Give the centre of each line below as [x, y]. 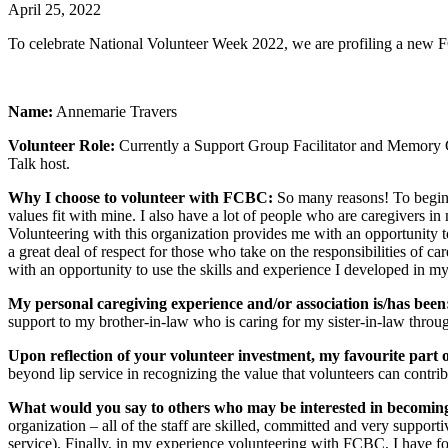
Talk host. [39, 163]
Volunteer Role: [61, 145]
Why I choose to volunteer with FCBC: [140, 197]
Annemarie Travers [115, 111]
